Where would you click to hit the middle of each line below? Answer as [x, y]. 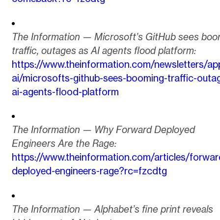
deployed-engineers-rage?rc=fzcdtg [89, 171]
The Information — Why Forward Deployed [103, 130]
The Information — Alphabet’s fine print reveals [112, 209]
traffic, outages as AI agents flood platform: [104, 50]
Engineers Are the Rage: [64, 144]
